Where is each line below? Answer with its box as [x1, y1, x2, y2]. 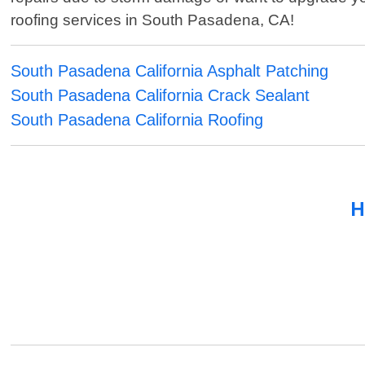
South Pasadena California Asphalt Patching [11, 62, 329, 81]
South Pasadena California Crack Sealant [11, 86, 310, 105]
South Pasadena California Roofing [11, 111, 264, 130]
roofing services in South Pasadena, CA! [11, 11, 295, 29]
